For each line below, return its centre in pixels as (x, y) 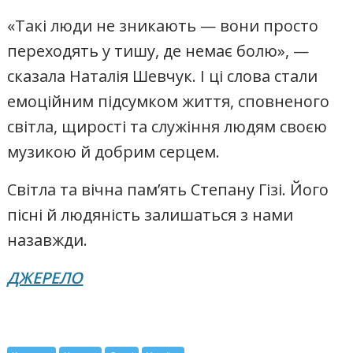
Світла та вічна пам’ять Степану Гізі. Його (168, 189)
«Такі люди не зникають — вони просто (163, 25)
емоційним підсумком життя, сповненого (169, 101)
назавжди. (48, 240)
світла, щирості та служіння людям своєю (167, 126)
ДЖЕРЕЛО (45, 277)
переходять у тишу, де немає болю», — (158, 50)
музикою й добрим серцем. (114, 151)
